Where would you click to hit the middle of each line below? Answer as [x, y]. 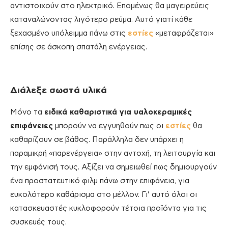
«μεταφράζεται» [183, 34]
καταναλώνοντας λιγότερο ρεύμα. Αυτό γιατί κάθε [101, 20]
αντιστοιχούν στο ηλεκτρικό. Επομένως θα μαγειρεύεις [110, 6]
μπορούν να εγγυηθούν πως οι [109, 126]
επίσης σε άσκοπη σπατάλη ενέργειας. [79, 47]
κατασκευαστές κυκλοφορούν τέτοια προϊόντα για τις [108, 209]
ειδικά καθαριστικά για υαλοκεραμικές [118, 112]
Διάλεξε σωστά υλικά [59, 91]
